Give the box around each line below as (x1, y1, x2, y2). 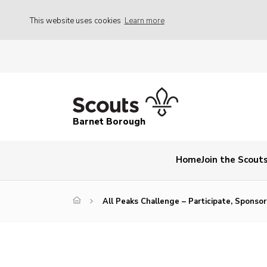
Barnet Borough (73, 116, 145, 128)
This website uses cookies (30, 15, 123, 26)
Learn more (124, 15, 164, 26)
